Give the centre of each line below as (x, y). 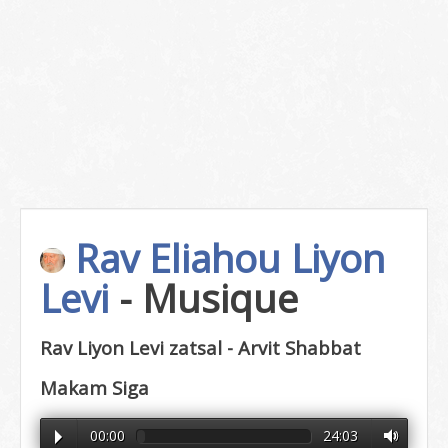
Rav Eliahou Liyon (225, 258)
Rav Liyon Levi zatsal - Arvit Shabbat (200, 347)
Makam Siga (94, 387)
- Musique (208, 298)
